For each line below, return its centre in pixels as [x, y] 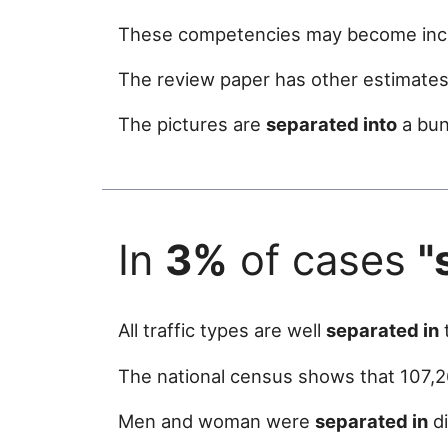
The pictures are [192, 124]
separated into [331, 124]
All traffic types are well [222, 330]
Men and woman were [216, 421]
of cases [323, 259]
